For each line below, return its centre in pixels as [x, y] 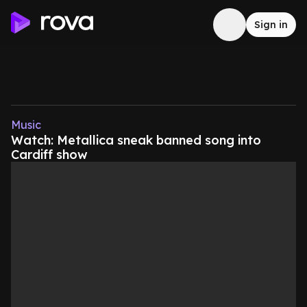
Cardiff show [49, 155]
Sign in [271, 25]
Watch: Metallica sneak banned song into [136, 140]
